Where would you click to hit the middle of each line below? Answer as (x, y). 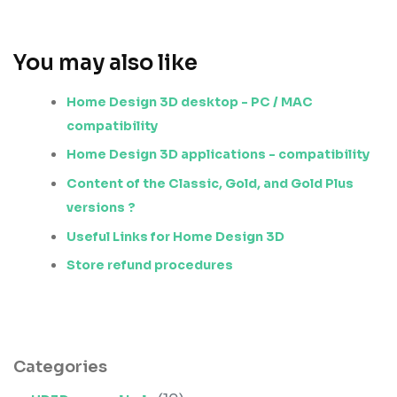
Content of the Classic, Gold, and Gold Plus (210, 183)
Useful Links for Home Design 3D (175, 236)
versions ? (101, 207)
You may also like (105, 62)
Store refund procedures (150, 265)
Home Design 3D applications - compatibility (218, 155)
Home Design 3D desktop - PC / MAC (190, 101)
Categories (60, 367)
